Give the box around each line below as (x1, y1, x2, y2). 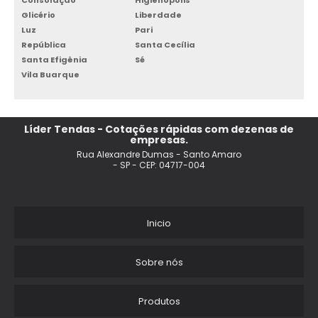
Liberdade (135, 9, 182, 21)
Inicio (147, 216, 171, 231)
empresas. (130, 133, 188, 148)
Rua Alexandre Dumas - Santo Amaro (77, 148, 241, 161)
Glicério (21, 9, 55, 21)
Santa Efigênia (21, 54, 87, 66)
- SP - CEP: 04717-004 (113, 159, 205, 172)
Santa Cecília (135, 39, 195, 51)
